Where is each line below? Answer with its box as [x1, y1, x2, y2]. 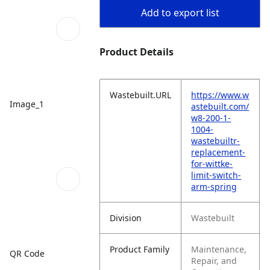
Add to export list [140, 6, 219, 19]
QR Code [10, 247, 45, 259]
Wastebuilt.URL [110, 89, 172, 101]
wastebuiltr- [191, 135, 240, 146]
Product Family [110, 243, 170, 255]
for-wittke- [191, 158, 233, 169]
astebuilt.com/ [191, 101, 250, 112]
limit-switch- [191, 169, 242, 181]
